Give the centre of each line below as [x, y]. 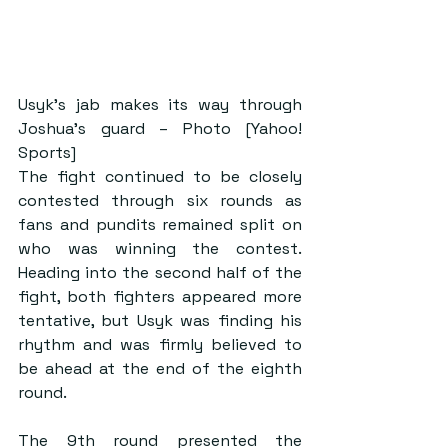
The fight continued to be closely [160, 176]
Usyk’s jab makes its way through [160, 104]
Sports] [47, 152]
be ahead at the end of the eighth [160, 368]
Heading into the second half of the [160, 272]
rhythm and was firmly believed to [160, 344]
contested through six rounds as [160, 200]
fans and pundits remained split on [160, 224]
